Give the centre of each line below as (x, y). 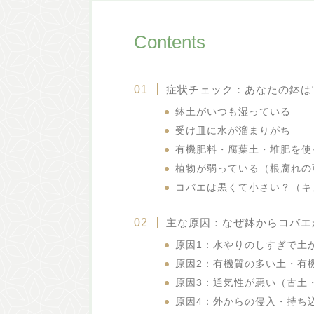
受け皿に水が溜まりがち (233, 131)
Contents (169, 42)
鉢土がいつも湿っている (233, 112)
